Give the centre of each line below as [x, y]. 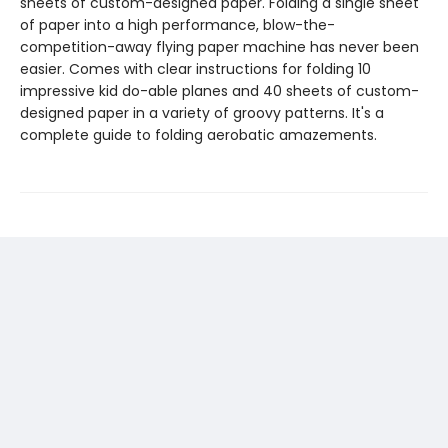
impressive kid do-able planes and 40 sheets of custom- [219, 91]
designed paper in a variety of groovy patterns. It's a [202, 113]
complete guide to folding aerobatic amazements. [198, 135]
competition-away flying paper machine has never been [219, 47]
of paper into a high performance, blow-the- [177, 25]
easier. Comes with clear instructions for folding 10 [195, 69]
